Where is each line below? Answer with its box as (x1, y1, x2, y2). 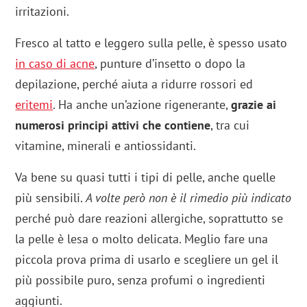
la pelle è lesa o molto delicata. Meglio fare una (15, 230, 269, 247)
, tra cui (210, 116, 250, 133)
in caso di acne (15, 55, 95, 71)
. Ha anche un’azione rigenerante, (53, 96, 232, 112)
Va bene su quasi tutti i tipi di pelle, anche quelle (15, 169, 276, 185)
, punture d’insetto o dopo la (95, 55, 246, 71)
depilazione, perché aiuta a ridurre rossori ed (15, 75, 254, 92)
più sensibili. (15, 189, 86, 206)
